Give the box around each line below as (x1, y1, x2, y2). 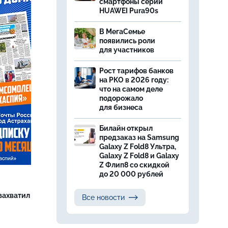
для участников (99, 46, 156, 54)
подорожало (99, 94, 143, 102)
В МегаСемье (99, 27, 145, 36)
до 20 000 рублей (99, 170, 163, 178)
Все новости (82, 193, 125, 202)
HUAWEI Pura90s (99, 7, 158, 15)
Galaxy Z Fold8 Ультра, (99, 142, 176, 151)
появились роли (99, 37, 155, 45)
